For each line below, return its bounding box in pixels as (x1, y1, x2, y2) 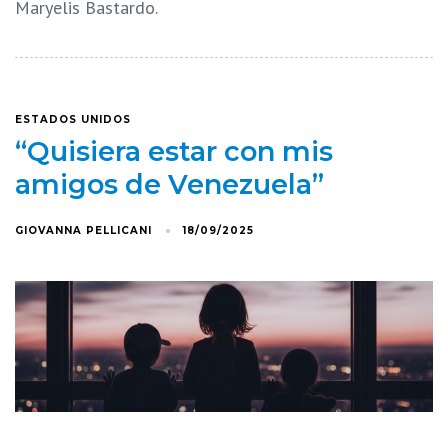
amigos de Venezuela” (15, 167, 324, 201)
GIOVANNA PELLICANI (15, 223, 152, 237)
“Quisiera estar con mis (15, 134, 333, 168)
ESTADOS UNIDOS (15, 112, 131, 126)
